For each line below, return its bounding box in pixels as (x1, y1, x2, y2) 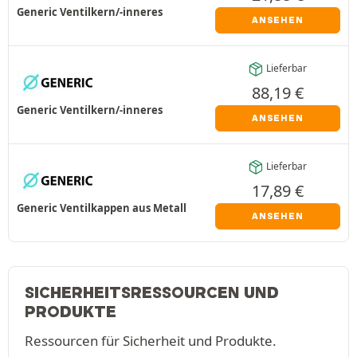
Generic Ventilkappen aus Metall (17, 201, 186, 215)
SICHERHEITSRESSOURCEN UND (25, 282, 279, 302)
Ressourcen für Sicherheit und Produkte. (25, 331, 277, 350)
